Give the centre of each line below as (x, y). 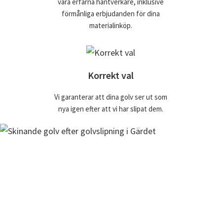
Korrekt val (110, 75)
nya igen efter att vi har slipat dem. (110, 109)
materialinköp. (110, 26)
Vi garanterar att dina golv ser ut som (110, 97)
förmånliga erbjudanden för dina (110, 14)
